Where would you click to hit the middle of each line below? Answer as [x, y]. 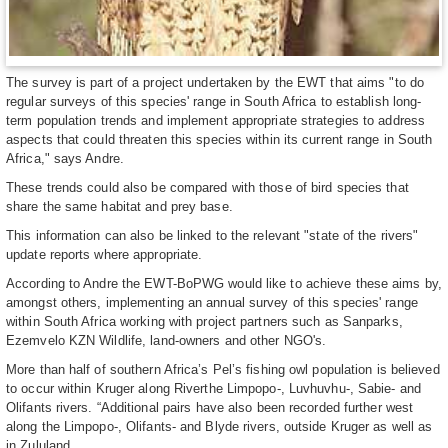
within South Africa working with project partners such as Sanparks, [204, 321]
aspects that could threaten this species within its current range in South [219, 139]
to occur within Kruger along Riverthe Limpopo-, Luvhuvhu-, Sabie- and [213, 388]
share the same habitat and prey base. [119, 206]
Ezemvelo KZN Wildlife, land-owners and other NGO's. [166, 340]
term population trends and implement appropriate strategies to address [216, 120]
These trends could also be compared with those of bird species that [207, 187]
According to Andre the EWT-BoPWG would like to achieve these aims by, [224, 283]
